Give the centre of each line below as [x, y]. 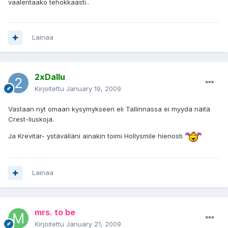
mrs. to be [55, 212]
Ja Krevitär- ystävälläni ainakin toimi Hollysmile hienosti [96, 136]
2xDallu [50, 77]
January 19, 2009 [94, 89]
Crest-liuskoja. [31, 119]
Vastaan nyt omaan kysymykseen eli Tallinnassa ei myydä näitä [109, 109]
